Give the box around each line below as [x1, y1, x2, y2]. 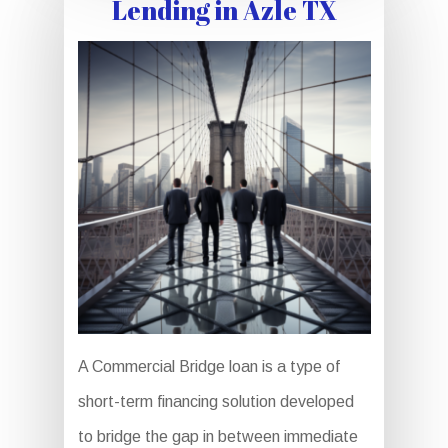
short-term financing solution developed [77, 393, 354, 410]
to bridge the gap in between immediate [77, 428, 358, 445]
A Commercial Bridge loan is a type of [77, 358, 340, 375]
